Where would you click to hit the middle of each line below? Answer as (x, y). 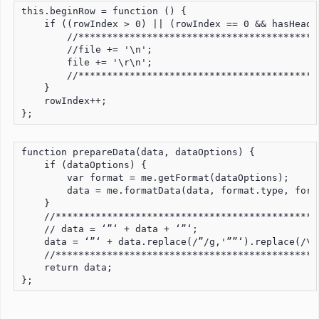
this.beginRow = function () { (104, 11)
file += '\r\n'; (87, 62)
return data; (67, 267)
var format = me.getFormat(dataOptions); (155, 177)
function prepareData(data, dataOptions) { (138, 152)
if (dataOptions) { (84, 164)
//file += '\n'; (87, 49)
